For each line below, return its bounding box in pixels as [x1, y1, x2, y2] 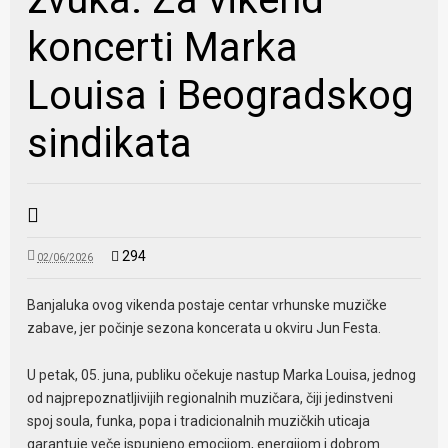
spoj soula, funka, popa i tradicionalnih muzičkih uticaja [27, 412, 371, 429]
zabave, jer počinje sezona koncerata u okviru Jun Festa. [27, 319, 382, 336]
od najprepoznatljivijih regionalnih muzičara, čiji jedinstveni [27, 389, 394, 406]
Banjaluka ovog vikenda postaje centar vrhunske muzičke [27, 296, 388, 313]
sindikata [27, 119, 193, 167]
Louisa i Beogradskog [27, 71, 415, 119]
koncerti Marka [27, 23, 299, 71]
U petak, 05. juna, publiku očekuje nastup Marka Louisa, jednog [27, 366, 417, 383]
